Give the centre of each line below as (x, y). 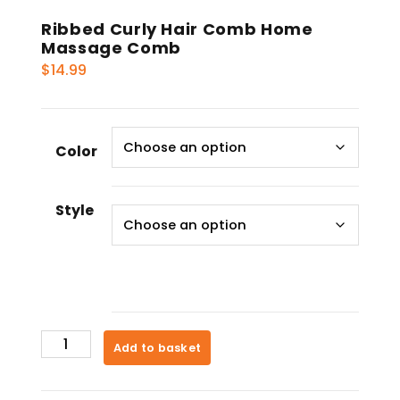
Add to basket (157, 347)
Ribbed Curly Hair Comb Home (177, 29)
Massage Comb (111, 48)
